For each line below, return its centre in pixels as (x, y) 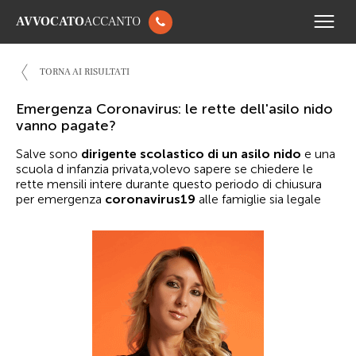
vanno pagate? (66, 126)
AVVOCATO (50, 21)
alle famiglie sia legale (258, 199)
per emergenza (60, 199)
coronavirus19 (150, 199)
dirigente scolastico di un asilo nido (191, 154)
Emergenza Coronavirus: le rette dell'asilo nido (174, 109)
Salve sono (48, 154)
